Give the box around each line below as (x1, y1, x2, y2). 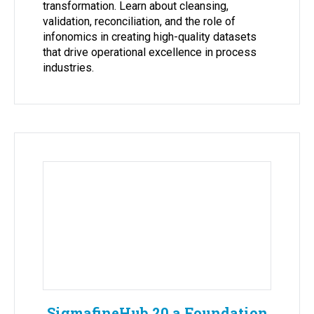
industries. (43, 60, 94, 74)
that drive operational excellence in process (43, 45, 257, 59)
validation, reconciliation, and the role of (43, 14, 235, 28)
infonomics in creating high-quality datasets (43, 29, 257, 43)
